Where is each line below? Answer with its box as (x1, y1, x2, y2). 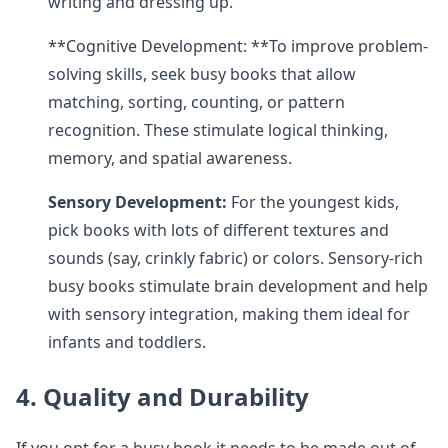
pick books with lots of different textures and (48, 219, 389, 241)
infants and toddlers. (48, 331, 206, 353)
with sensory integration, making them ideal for (48, 303, 410, 325)
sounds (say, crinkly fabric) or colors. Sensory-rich (48, 247, 423, 269)
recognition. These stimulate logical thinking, (48, 119, 388, 141)
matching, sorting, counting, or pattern (48, 91, 345, 113)
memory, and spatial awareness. (48, 147, 292, 169)
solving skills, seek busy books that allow (48, 63, 356, 85)
